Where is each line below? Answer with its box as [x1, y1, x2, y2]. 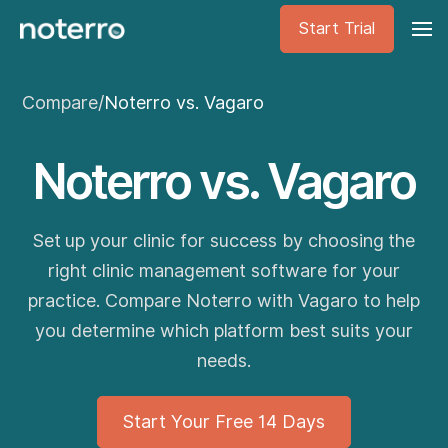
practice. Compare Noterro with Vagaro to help [28, 290, 420, 311]
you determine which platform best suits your [35, 320, 413, 341]
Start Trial [299, 19, 375, 38]
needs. [197, 350, 251, 371]
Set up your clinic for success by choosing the [32, 230, 416, 251]
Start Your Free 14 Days [123, 411, 325, 432]
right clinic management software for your [48, 260, 400, 281]
